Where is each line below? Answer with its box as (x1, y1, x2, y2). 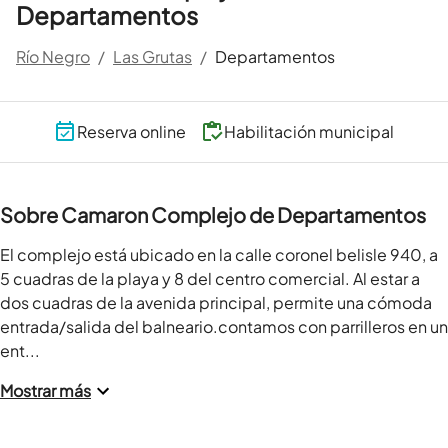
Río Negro (16, 46, 90, 67)
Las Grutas (113, 46, 192, 67)
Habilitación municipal (223, 121, 394, 142)
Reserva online (76, 121, 186, 142)
